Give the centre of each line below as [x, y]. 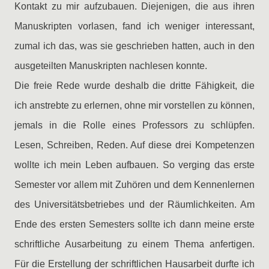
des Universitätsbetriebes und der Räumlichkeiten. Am [134, 204]
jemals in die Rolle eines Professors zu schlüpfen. [134, 125]
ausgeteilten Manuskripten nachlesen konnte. [111, 66]
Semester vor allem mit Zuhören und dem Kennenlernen [134, 185]
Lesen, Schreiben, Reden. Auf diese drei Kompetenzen [134, 145]
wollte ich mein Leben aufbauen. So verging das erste [134, 165]
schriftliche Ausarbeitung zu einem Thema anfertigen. [134, 244]
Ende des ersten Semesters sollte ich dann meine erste [134, 224]
